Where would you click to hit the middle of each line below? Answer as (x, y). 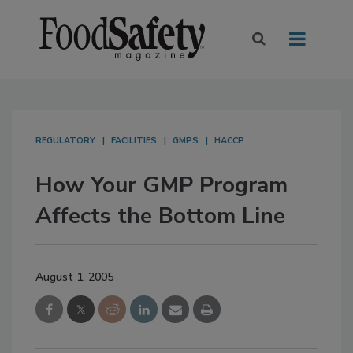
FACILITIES (134, 141)
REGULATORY (65, 141)
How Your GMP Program (162, 186)
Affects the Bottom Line (160, 216)
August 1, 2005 (74, 277)
